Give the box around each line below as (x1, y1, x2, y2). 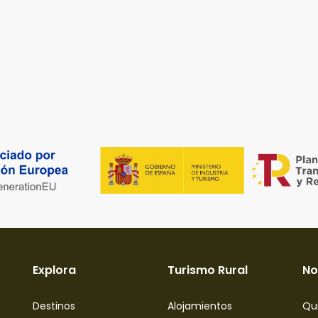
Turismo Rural (168, 261, 248, 278)
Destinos (33, 298, 75, 313)
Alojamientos (168, 298, 232, 313)
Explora (33, 261, 76, 278)
